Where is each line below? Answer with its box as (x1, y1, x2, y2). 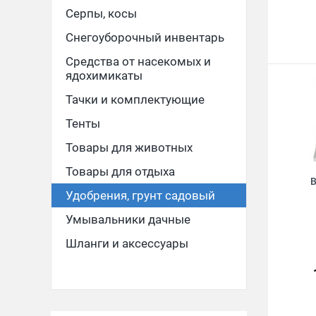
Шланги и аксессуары (66, 236, 188, 250)
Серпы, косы (66, 6, 137, 20)
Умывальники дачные (66, 212, 190, 226)
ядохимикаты (66, 68, 142, 83)
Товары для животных (66, 140, 193, 154)
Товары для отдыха (66, 164, 175, 178)
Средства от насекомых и (66, 54, 211, 68)
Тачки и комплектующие (66, 92, 205, 107)
